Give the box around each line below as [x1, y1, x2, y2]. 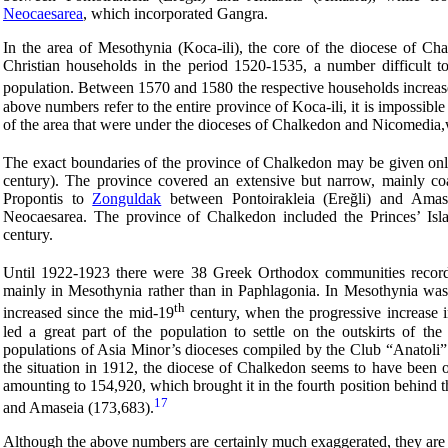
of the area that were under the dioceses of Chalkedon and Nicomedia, [3, 115, 445, 133]
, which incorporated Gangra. [83, 5, 268, 23]
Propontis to [3, 189, 93, 207]
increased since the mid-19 [3, 304, 174, 322]
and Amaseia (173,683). [3, 398, 154, 416]
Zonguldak [92, 189, 162, 207]
